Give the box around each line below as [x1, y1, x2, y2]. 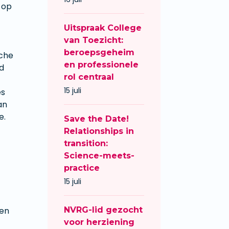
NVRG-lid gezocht [64, 205, 143, 215]
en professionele [64, 60, 139, 70]
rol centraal [64, 72, 114, 82]
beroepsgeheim [64, 48, 134, 58]
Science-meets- [64, 151, 134, 161]
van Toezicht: [64, 35, 123, 45]
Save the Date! [64, 114, 129, 124]
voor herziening [64, 217, 134, 227]
